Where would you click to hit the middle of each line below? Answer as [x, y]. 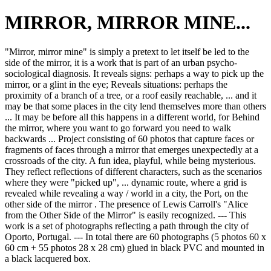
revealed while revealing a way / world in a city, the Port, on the [126, 194]
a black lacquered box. [48, 259]
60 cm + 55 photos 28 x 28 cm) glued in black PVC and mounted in [135, 248]
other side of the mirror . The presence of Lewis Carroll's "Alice [126, 204]
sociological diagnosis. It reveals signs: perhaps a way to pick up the [134, 74]
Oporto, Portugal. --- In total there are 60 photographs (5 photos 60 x [135, 237]
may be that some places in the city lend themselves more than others [135, 106]
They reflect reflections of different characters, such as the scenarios [133, 172]
